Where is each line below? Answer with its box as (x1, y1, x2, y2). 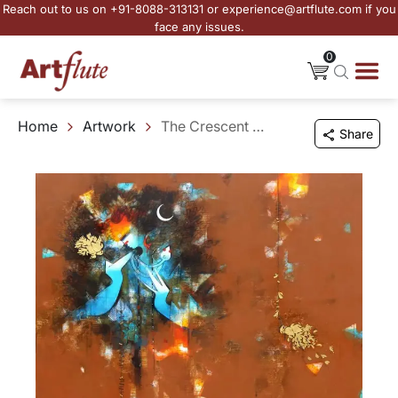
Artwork (83, 117, 136, 135)
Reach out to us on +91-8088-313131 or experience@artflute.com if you (2, 2, 396, 16)
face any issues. (154, 20, 244, 34)
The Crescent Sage (252, 117, 264, 135)
